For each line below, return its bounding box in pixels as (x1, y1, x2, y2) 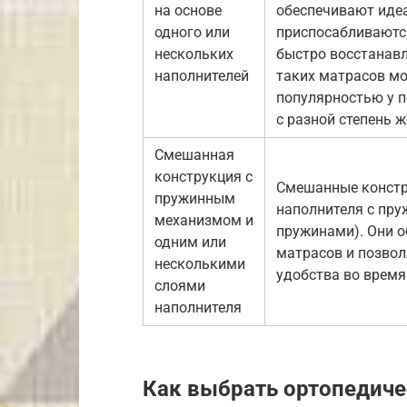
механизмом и (154, 211, 253, 229)
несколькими (154, 254, 245, 273)
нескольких (154, 45, 233, 63)
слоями (154, 276, 205, 294)
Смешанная (154, 145, 234, 164)
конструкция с (154, 167, 253, 185)
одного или (154, 23, 230, 41)
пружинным (154, 189, 235, 207)
